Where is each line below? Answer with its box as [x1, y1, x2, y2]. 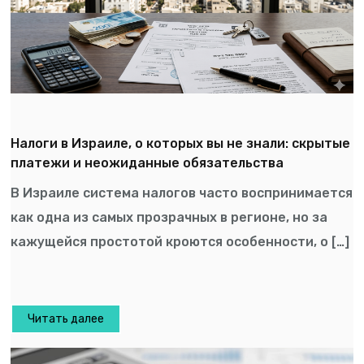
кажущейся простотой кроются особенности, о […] [11, 233, 350, 249]
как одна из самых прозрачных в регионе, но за [11, 209, 328, 225]
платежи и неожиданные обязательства [11, 154, 284, 171]
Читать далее [28, 312, 105, 327]
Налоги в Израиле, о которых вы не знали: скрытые [11, 135, 351, 151]
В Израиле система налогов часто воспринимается [11, 184, 353, 201]
